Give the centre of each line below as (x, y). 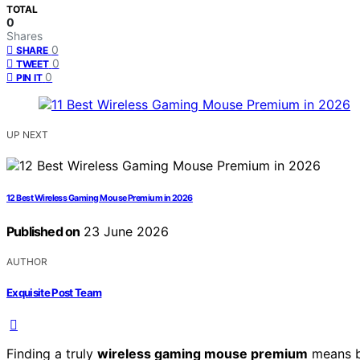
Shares (25, 36)
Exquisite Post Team (54, 292)
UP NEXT (27, 135)
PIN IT (29, 78)
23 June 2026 (125, 232)
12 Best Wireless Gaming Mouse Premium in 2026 (100, 198)
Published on (43, 232)
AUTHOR (27, 262)
